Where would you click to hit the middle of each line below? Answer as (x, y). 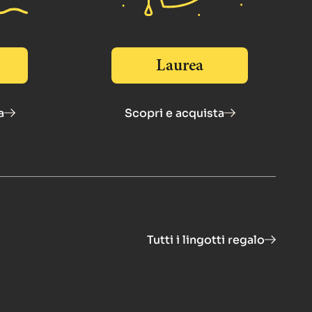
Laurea (180, 65)
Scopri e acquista (174, 113)
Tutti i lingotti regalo (206, 240)
